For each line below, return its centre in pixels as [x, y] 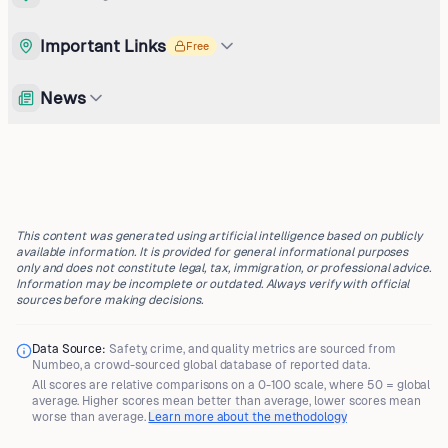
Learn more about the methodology [247, 417]
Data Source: [69, 349]
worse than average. [89, 417]
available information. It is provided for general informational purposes [212, 252]
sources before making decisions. [109, 300]
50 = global [399, 385]
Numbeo [56, 365]
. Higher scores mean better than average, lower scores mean [249, 401]
